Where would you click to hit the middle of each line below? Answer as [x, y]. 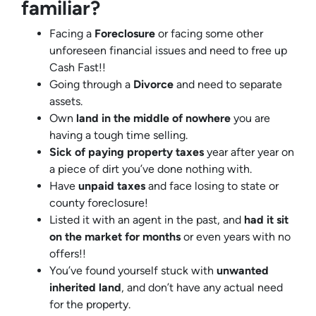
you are [250, 118]
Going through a [91, 84]
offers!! [68, 253]
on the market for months [115, 236]
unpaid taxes [113, 186]
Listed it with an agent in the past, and [147, 219]
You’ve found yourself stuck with [132, 270]
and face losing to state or [213, 186]
